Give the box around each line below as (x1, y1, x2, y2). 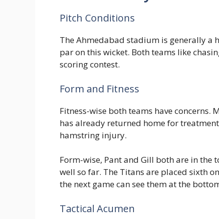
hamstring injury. (60, 129, 127, 141)
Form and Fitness (60, 82, 142, 95)
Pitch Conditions (60, 11, 137, 25)
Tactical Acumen (60, 201, 135, 215)
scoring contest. (60, 59, 122, 70)
